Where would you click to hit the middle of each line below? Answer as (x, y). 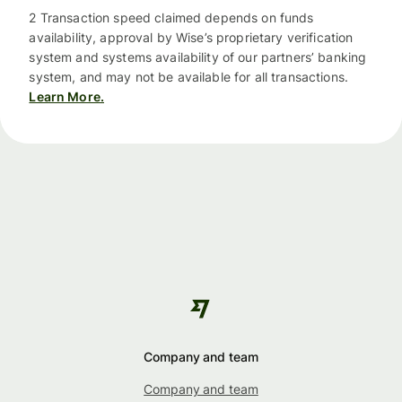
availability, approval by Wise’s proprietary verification (191, 38)
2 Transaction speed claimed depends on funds (171, 18)
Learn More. (66, 97)
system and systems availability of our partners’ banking (198, 57)
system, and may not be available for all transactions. (188, 77)
